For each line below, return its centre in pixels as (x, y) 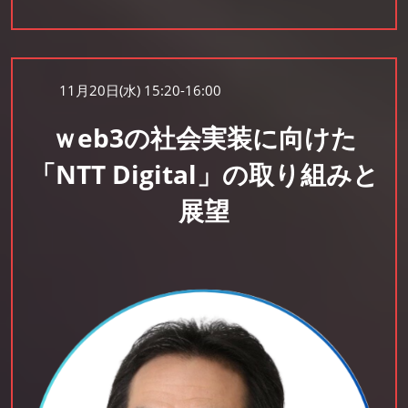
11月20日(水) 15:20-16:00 (140, 91)
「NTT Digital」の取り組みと (204, 174)
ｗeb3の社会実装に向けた (204, 138)
